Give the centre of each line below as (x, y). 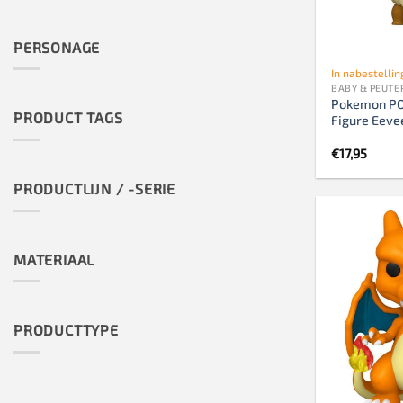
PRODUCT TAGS (68, 118)
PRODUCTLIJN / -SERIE (94, 188)
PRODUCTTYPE (66, 330)
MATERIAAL (54, 259)
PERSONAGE (57, 47)
